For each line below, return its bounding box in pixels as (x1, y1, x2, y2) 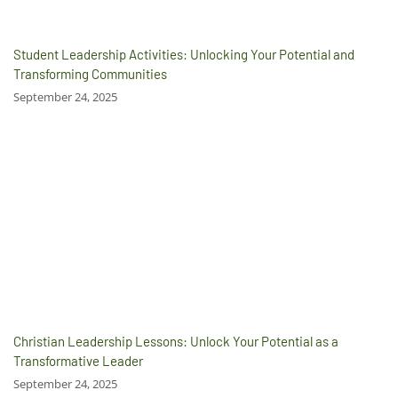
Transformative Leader (13, 352, 143, 369)
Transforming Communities (13, 65, 167, 82)
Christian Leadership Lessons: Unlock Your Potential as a (13, 332, 338, 349)
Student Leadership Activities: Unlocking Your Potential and (13, 45, 354, 62)
